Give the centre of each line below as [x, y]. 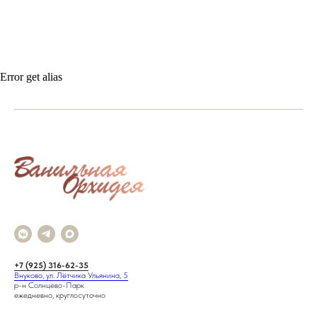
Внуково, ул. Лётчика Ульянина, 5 [71, 275]
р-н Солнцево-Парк [49, 285]
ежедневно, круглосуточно [60, 295]
